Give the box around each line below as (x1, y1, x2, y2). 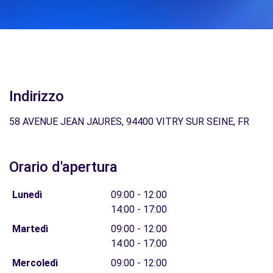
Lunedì (12, 189, 42, 200)
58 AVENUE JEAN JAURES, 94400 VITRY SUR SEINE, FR (9, 116, 249, 127)
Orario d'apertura (9, 158, 118, 175)
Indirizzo (9, 88, 64, 105)
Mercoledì (12, 257, 58, 269)
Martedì (12, 223, 48, 235)
